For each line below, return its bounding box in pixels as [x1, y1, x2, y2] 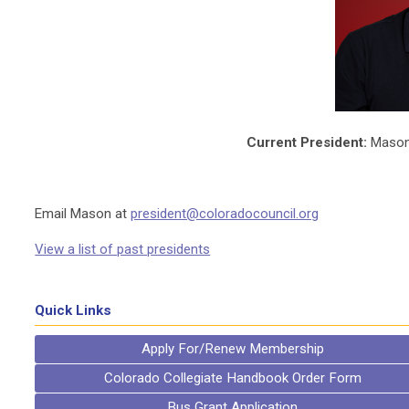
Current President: [246, 133, 368, 151]
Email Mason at [35, 204, 131, 222]
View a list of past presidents [35, 240, 211, 257]
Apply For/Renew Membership [141, 341, 324, 357]
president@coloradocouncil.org [131, 204, 320, 222]
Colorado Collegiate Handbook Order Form [103, 370, 362, 386]
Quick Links [35, 302, 112, 319]
